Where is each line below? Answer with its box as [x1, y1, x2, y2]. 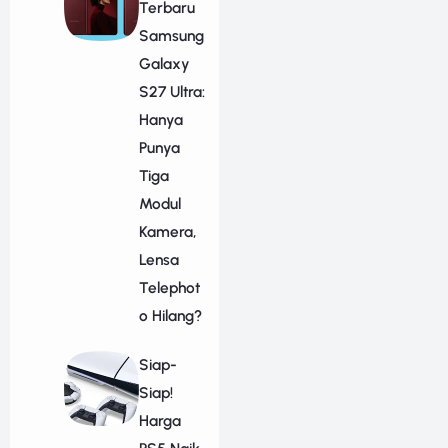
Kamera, [138, 222, 197, 242]
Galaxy [138, 54, 190, 74]
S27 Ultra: [138, 82, 205, 102]
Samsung [138, 26, 204, 46]
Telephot [138, 278, 200, 298]
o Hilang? [138, 306, 202, 326]
